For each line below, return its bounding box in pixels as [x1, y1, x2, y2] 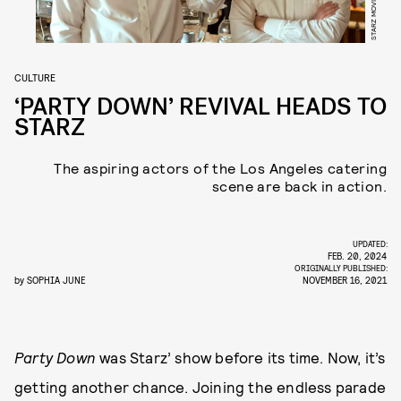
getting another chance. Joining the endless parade [14, 378, 387, 396]
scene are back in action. [212, 177, 387, 194]
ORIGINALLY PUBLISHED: [294, 262, 389, 273]
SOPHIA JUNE [27, 274, 85, 286]
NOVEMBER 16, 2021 [303, 274, 387, 286]
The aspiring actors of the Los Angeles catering [54, 159, 387, 176]
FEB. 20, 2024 [328, 250, 387, 261]
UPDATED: [353, 238, 389, 249]
